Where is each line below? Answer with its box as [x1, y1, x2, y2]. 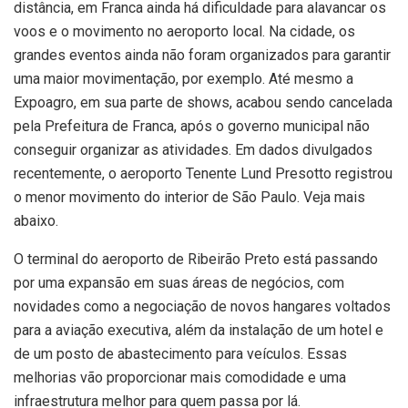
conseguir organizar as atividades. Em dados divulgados [14, 141, 372, 159]
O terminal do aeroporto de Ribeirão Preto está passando [14, 250, 378, 269]
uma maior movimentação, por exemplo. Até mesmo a [14, 70, 353, 88]
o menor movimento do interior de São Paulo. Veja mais [14, 189, 365, 207]
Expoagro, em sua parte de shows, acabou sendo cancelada [14, 94, 393, 112]
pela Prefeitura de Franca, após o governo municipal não [14, 117, 370, 136]
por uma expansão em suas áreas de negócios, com [14, 274, 344, 292]
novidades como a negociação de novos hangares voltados [14, 298, 391, 316]
